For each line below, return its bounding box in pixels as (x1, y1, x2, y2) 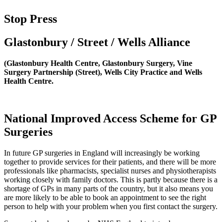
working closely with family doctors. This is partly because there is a (4, 175, 218, 184)
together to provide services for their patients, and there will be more (4, 158, 216, 166)
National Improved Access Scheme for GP (4, 112, 217, 125)
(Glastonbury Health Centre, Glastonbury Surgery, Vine (4, 58, 192, 67)
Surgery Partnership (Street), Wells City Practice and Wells (4, 67, 202, 76)
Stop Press (4, 12, 57, 25)
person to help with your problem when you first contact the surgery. (4, 202, 218, 211)
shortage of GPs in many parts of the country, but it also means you (4, 184, 213, 193)
